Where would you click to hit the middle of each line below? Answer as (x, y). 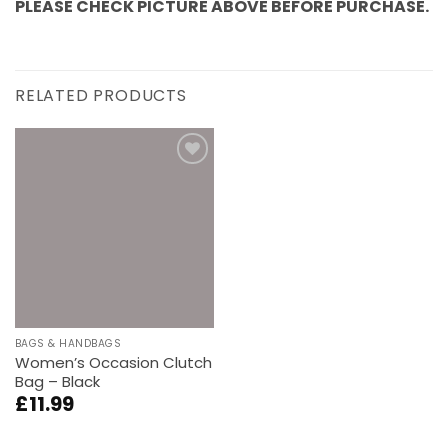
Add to (182, 178)
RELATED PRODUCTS (101, 96)
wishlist (182, 192)
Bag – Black (57, 382)
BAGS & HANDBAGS (68, 344)
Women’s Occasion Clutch (113, 363)
